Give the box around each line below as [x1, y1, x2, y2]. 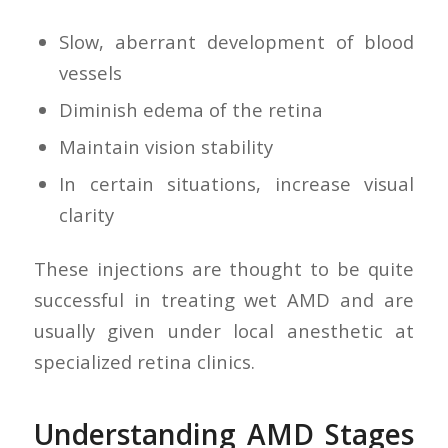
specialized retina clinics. [33, 349, 255, 375]
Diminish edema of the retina [58, 97, 323, 123]
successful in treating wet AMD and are [33, 287, 415, 313]
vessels [58, 60, 122, 86]
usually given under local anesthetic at [33, 318, 415, 344]
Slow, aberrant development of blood [58, 29, 415, 55]
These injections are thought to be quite [33, 256, 415, 282]
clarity [58, 202, 114, 228]
